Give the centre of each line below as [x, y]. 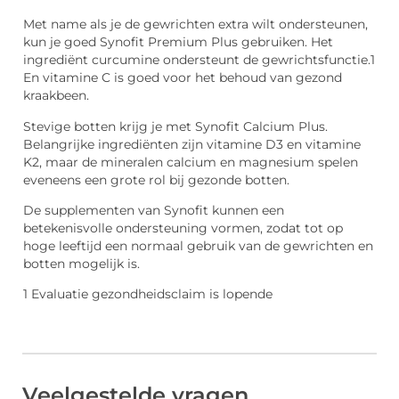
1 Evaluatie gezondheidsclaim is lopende [148, 294]
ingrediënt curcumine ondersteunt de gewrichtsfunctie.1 [199, 60]
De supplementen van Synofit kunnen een [154, 210]
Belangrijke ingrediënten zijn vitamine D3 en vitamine [192, 144]
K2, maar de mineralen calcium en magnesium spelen [191, 162]
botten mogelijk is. [81, 263]
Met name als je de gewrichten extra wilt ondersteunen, [195, 24]
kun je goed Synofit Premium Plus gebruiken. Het [178, 42]
